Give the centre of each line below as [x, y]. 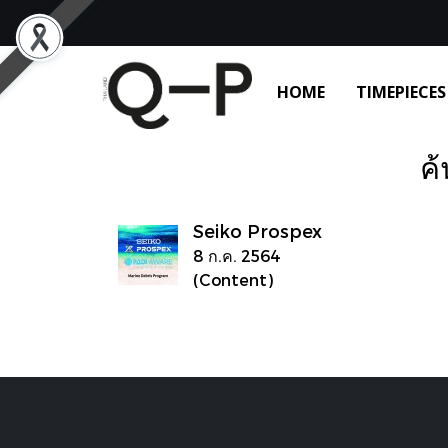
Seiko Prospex [257, 230]
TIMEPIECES [401, 92]
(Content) [233, 279]
